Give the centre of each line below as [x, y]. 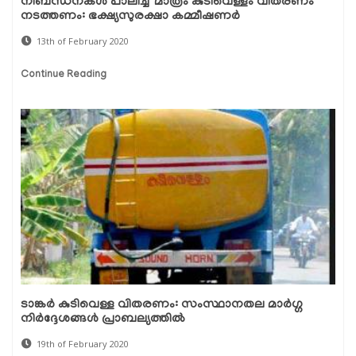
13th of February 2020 [83, 41]
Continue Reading [64, 75]
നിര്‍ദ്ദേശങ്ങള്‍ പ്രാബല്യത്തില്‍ [103, 319]
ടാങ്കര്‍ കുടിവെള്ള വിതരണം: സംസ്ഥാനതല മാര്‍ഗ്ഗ [162, 305]
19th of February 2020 [83, 343]
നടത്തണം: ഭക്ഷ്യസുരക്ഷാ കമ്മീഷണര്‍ [130, 16]
